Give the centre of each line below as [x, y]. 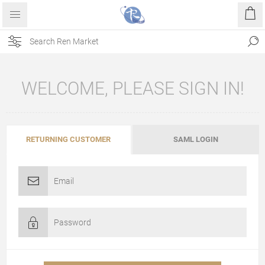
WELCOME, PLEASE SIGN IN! [132, 88]
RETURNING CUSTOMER [69, 139]
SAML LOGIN [196, 139]
